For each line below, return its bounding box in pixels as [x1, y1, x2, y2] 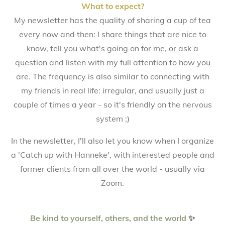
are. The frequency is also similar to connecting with [16, 71, 209, 82]
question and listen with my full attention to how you [15, 57, 210, 68]
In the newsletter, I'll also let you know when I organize [11, 136, 214, 146]
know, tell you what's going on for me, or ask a [27, 43, 198, 54]
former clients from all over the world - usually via [20, 164, 205, 174]
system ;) [95, 114, 130, 124]
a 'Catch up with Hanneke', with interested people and [11, 150, 214, 160]
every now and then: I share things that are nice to [19, 29, 206, 40]
